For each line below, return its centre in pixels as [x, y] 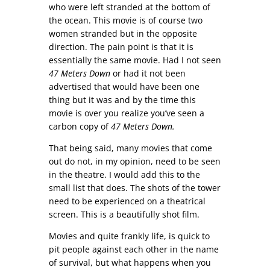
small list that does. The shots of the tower [134, 187]
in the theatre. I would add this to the [124, 174]
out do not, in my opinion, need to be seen [134, 161]
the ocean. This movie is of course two [125, 20]
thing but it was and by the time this [122, 99]
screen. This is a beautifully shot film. [124, 214]
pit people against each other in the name [133, 249]
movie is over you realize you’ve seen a [126, 113]
